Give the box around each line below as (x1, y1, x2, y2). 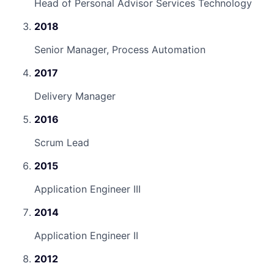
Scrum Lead (34, 136, 89, 149)
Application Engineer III (34, 182, 141, 195)
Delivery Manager (34, 89, 116, 102)
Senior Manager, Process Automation (34, 43, 206, 56)
